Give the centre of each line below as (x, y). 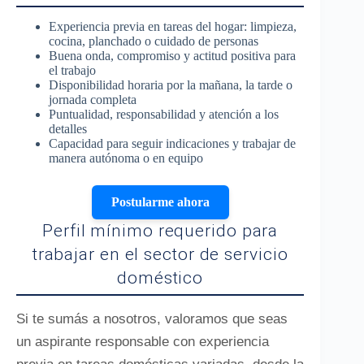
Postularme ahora (160, 202)
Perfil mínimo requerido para (160, 231)
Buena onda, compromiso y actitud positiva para (172, 56)
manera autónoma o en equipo (126, 158)
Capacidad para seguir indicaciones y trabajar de (172, 143)
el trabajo (72, 70)
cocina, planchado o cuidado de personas (154, 41)
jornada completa (93, 100)
